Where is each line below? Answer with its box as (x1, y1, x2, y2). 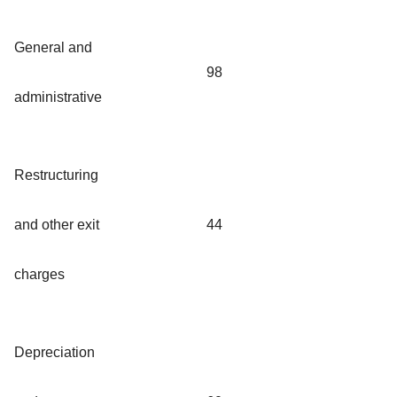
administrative (14, 89, 102, 105)
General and (14, 39, 92, 55)
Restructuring (14, 167, 98, 183)
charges (14, 266, 65, 282)
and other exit (14, 216, 99, 232)
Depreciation (14, 344, 95, 360)
